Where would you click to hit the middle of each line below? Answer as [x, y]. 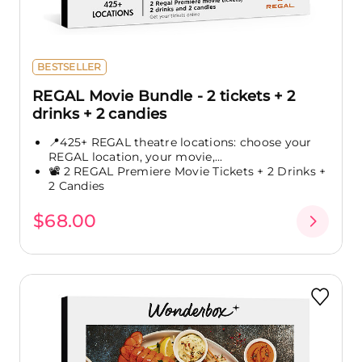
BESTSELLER [69, 66]
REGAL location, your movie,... [136, 156]
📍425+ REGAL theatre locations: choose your [180, 142]
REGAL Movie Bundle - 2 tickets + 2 [164, 96]
